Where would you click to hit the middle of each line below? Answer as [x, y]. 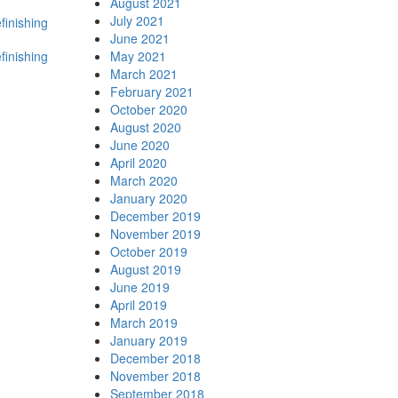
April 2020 [138, 163]
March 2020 [143, 180]
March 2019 [143, 322]
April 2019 [138, 305]
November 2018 [155, 376]
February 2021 [151, 92]
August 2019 [145, 269]
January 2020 [148, 198]
